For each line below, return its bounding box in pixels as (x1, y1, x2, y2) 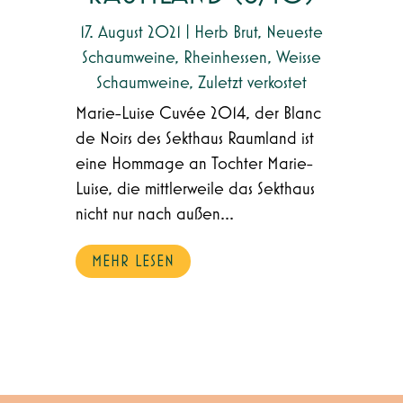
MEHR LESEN (91, 254, 175, 271)
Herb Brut (193, 23, 257, 42)
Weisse (275, 49, 321, 67)
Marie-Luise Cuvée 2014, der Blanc (75, 104, 321, 123)
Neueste (265, 23, 323, 42)
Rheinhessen (183, 49, 267, 67)
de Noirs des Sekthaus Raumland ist (75, 130, 314, 148)
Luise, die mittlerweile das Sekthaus (75, 180, 315, 199)
